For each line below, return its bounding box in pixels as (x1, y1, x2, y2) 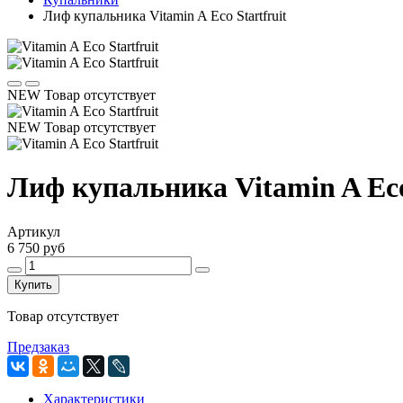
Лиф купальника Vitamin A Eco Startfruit (43, 8, 286, 23)
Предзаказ (7, 338, 69, 354)
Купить (14, 277, 52, 291)
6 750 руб (7, 239, 65, 255)
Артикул (7, 223, 60, 239)
